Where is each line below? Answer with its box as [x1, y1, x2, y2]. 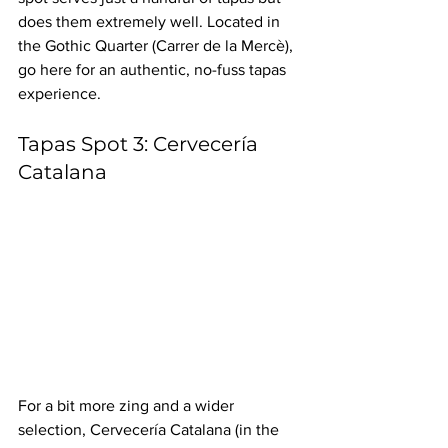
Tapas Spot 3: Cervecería [18, 132, 263, 157]
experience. [18, 85, 101, 103]
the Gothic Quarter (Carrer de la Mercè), [18, 37, 297, 55]
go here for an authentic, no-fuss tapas [18, 61, 290, 79]
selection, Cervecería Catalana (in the [18, 421, 283, 438]
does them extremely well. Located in [18, 13, 284, 31]
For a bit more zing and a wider [18, 397, 238, 414]
